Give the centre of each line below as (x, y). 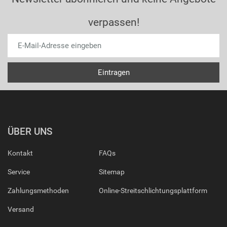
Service (19, 172)
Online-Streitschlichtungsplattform (153, 191)
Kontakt (20, 153)
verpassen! (113, 22)
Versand (21, 209)
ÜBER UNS (30, 131)
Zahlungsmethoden (38, 191)
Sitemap (111, 172)
